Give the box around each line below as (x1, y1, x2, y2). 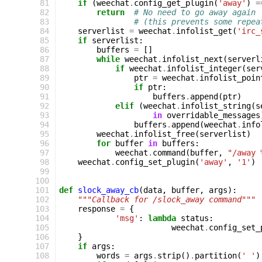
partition (195, 251, 237, 260)
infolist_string (181, 101, 251, 111)
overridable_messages (167, 111, 260, 120)
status (181, 213, 209, 223)
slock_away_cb (78, 185, 139, 195)
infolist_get (176, 26, 232, 36)
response (78, 204, 115, 213)
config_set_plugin (115, 157, 195, 167)
